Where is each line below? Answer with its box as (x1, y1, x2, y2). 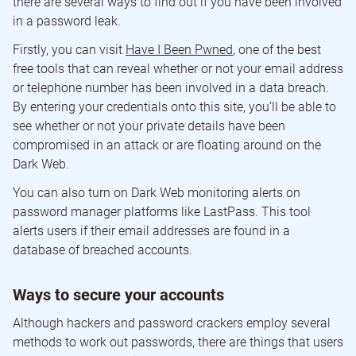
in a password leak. (13, 13, 121, 29)
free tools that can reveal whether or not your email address (13, 60, 343, 76)
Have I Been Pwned (126, 41, 233, 57)
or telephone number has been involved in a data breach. (13, 79, 329, 95)
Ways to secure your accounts (13, 284, 224, 304)
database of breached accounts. (13, 242, 192, 257)
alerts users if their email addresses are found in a (13, 222, 290, 238)
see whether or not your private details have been (13, 118, 285, 133)
